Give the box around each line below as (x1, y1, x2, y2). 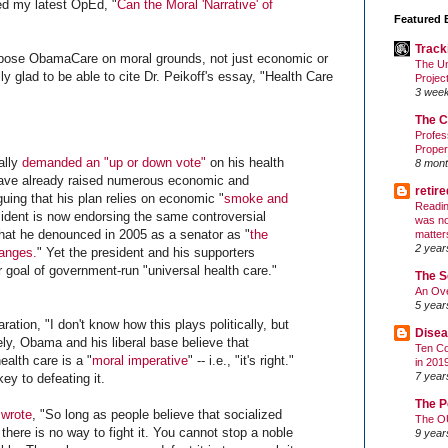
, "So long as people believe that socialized (32, 406, 282, 422)
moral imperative (92, 352, 188, 368)
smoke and (224, 190, 288, 206)
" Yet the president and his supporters (37, 244, 255, 260)
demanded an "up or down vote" (22, 154, 206, 170)
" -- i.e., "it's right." (188, 352, 294, 368)
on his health (206, 154, 284, 170)
